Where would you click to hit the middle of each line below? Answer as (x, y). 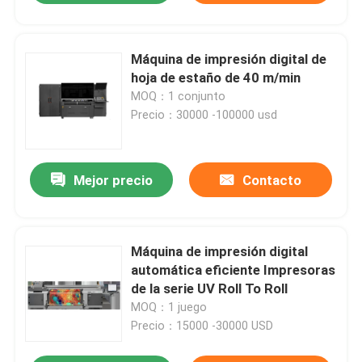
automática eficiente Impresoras (234, 270)
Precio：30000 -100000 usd (204, 114)
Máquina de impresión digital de (229, 59)
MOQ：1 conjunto (179, 96)
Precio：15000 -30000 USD (202, 326)
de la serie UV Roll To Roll (210, 289)
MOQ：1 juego (169, 307)
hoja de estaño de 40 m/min (216, 77)
